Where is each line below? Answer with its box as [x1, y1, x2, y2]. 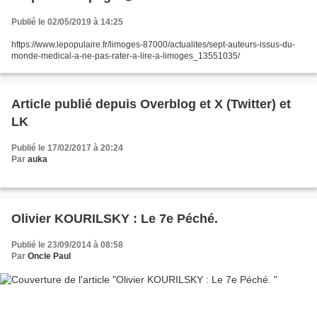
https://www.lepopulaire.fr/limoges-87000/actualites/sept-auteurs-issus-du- [11, 40, 295, 50]
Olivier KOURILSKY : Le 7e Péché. [11, 212, 218, 226]
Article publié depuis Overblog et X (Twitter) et [11, 97, 140, 111]
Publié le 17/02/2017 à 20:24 [11, 143, 123, 153]
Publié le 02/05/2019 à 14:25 [11, 17, 123, 27]
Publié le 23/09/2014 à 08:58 [11, 240, 123, 250]
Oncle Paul [28, 251, 71, 261]
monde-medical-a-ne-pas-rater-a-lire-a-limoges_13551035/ [11, 51, 240, 61]
